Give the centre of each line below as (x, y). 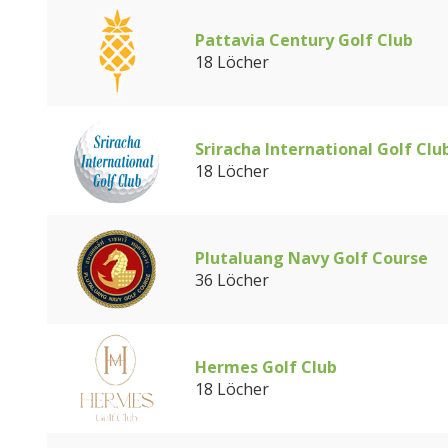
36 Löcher (232, 280)
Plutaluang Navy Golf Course (311, 258)
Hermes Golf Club (266, 367)
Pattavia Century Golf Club (304, 40)
